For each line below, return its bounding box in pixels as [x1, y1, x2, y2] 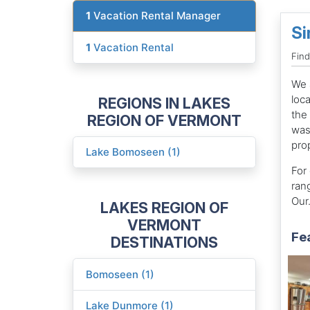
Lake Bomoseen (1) [86, 145, 181, 159]
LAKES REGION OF [100, 199, 228, 217]
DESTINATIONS [110, 233, 218, 252]
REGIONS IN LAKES [98, 93, 230, 112]
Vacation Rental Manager [91, 9, 221, 23]
